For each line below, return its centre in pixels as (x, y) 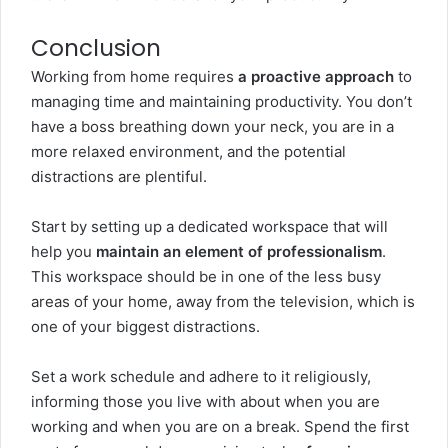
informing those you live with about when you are (205, 401)
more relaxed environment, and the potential (188, 151)
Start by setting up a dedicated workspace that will (209, 226)
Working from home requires (134, 76)
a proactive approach (316, 76)
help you (63, 251)
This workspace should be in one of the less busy (206, 276)
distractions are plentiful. (119, 176)
